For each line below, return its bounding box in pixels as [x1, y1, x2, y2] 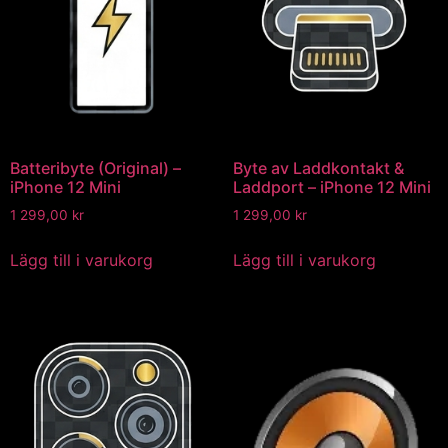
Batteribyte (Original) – [10, 158, 181, 179]
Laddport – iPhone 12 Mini [232, 177, 431, 198]
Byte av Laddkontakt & [232, 158, 404, 179]
